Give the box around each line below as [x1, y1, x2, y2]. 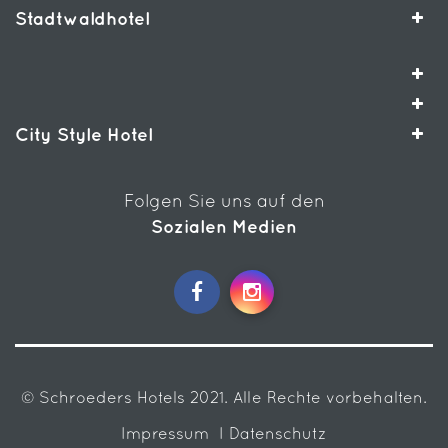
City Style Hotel [15, 124, 152, 145]
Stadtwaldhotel [15, 8, 149, 29]
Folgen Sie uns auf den [123, 190, 325, 211]
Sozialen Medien [151, 216, 297, 237]
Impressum [121, 424, 214, 442]
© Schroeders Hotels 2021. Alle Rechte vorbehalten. [21, 388, 427, 406]
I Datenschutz [219, 424, 327, 442]
